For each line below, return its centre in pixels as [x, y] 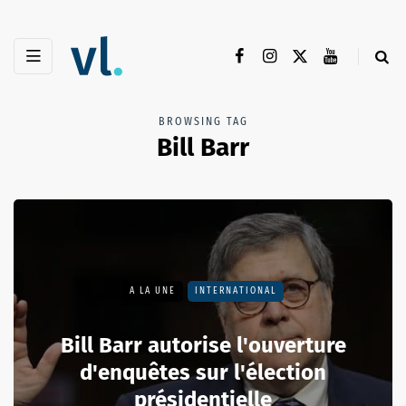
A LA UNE [153, 291]
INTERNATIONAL [236, 291]
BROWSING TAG [203, 122]
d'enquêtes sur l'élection [203, 373]
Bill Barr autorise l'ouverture [203, 346]
